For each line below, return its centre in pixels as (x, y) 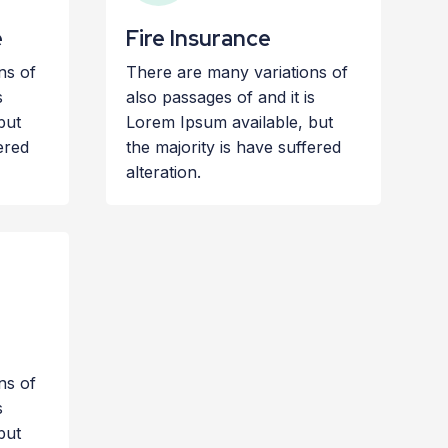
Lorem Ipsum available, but (229, 122)
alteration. (163, 172)
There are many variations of (236, 72)
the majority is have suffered (233, 147)
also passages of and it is (220, 97)
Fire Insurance (198, 38)
